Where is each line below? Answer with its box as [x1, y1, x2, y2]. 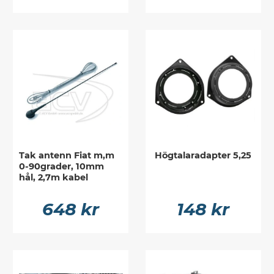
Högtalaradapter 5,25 [155, 149, 252, 161]
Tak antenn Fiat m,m [19, 149, 115, 161]
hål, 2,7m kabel [19, 171, 89, 183]
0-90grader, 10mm [19, 160, 105, 172]
